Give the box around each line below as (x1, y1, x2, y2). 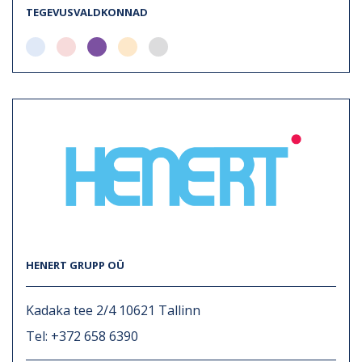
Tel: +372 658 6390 (26, 326, 138, 345)
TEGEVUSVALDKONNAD (26, 4, 148, 19)
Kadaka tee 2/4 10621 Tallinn (26, 301, 200, 319)
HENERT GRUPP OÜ (26, 257, 124, 272)
